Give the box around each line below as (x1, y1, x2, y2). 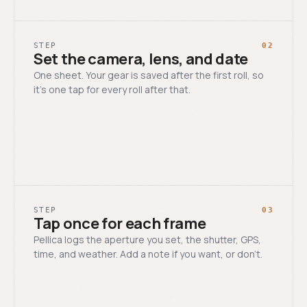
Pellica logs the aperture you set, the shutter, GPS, (34, 232, 261, 246)
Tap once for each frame (34, 212, 206, 234)
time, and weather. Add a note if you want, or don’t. (34, 247, 262, 260)
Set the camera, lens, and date (34, 48, 249, 69)
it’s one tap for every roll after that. (34, 82, 191, 96)
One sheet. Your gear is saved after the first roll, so (34, 68, 264, 82)
